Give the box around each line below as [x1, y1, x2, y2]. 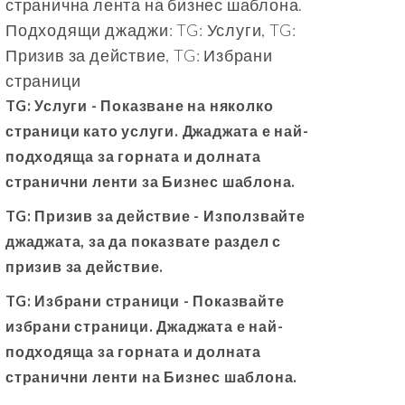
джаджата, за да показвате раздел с [5, 232, 282, 250]
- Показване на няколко [88, 97, 274, 115]
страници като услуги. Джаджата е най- [5, 122, 309, 140]
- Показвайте [180, 292, 285, 310]
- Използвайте [190, 207, 306, 225]
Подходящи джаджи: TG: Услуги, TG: [5, 20, 297, 41]
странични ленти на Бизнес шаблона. [5, 368, 298, 386]
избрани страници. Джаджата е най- [5, 317, 284, 335]
